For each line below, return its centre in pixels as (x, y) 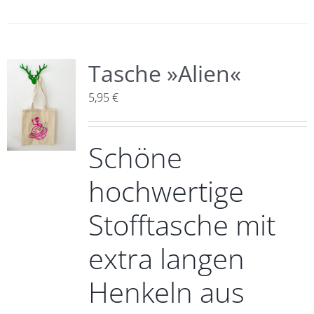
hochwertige (166, 191)
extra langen (166, 258)
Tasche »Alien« (164, 73)
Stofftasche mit (182, 225)
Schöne (135, 157)
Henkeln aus (166, 292)
